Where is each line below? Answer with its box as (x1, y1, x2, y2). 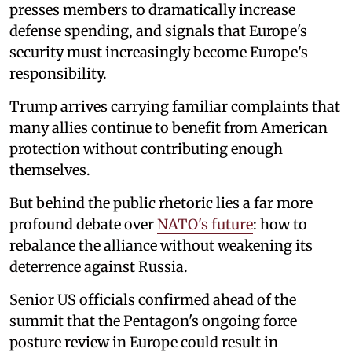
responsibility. (9, 64, 107, 82)
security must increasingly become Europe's (9, 42, 308, 61)
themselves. (9, 160, 90, 179)
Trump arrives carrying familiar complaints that (9, 97, 340, 115)
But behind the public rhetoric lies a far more (9, 193, 313, 212)
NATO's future (157, 214, 253, 233)
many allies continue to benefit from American (9, 118, 328, 137)
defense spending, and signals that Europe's (9, 21, 307, 40)
